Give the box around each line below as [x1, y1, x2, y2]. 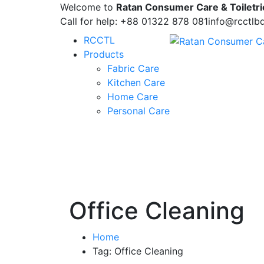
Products [84, 48, 124, 60]
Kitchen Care [107, 77, 165, 88]
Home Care [107, 91, 158, 103]
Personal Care [107, 105, 170, 117]
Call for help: [60, 15, 117, 27]
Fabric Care [107, 62, 159, 74]
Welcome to [60, 1, 116, 13]
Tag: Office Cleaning [93, 245, 183, 257]
